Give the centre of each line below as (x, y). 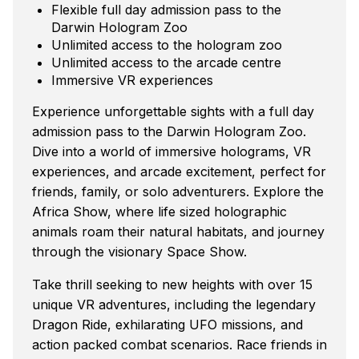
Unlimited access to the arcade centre (166, 62)
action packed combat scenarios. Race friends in (179, 344)
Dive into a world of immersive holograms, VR (171, 151)
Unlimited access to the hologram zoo (167, 44)
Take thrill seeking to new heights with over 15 (172, 284)
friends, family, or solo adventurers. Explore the (178, 191)
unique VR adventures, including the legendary (174, 304)
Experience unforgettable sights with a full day (173, 111)
